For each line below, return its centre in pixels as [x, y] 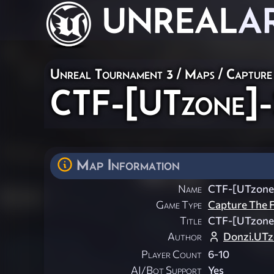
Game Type [179, 205]
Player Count [172, 254]
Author [185, 237]
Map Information [128, 165]
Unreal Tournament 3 [112, 74]
